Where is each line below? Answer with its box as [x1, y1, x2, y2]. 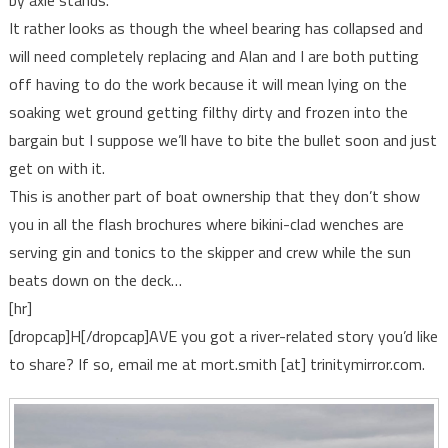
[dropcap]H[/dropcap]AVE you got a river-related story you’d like [8, 324, 438, 349]
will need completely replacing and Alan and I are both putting [8, 44, 419, 69]
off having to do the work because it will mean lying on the [8, 72, 407, 97]
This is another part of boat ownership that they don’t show [8, 184, 420, 209]
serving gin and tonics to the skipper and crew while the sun [8, 240, 411, 265]
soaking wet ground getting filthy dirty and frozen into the [8, 100, 408, 125]
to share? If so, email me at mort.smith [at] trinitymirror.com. [8, 352, 425, 377]
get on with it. [8, 156, 105, 181]
